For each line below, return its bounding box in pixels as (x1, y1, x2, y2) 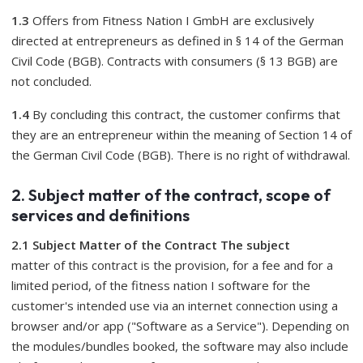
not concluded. (11, 73, 92, 89)
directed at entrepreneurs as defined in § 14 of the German (11, 32, 344, 49)
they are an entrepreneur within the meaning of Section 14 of (11, 126, 352, 143)
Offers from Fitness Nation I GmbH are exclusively (29, 12, 314, 28)
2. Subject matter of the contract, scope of (11, 185, 331, 205)
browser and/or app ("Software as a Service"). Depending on (11, 318, 349, 334)
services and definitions (11, 205, 190, 225)
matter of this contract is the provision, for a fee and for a (11, 257, 333, 273)
